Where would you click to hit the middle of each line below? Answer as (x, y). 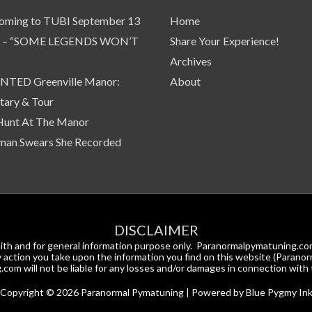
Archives (191, 61)
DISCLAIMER (156, 230)
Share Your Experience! (225, 41)
